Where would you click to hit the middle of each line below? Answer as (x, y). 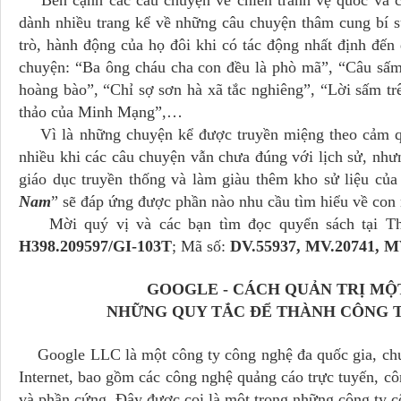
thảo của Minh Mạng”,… (101, 112)
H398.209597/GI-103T (95, 246)
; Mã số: (201, 246)
